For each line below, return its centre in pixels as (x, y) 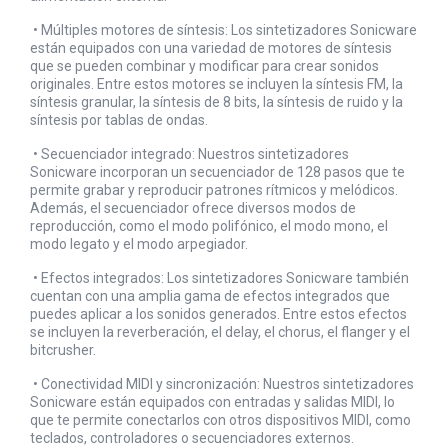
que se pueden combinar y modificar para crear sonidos (204, 66)
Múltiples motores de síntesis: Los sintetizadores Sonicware (229, 30)
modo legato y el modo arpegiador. (143, 244)
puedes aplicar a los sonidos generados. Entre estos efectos (218, 314)
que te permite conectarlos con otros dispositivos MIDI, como (220, 420)
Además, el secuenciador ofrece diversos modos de (193, 208)
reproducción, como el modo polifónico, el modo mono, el (209, 226)
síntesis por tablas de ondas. (123, 120)
